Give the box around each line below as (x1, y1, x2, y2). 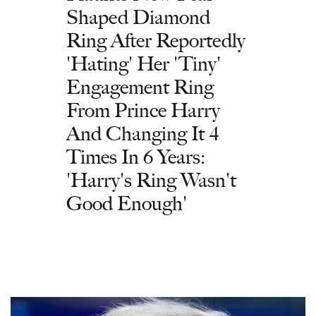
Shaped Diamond (66, 4, 210, 29)
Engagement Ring (66, 74, 214, 99)
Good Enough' (66, 190, 187, 215)
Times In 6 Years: (66, 144, 205, 169)
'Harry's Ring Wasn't (66, 167, 236, 192)
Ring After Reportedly (66, 28, 245, 52)
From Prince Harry (66, 97, 220, 122)
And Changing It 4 (66, 121, 219, 145)
